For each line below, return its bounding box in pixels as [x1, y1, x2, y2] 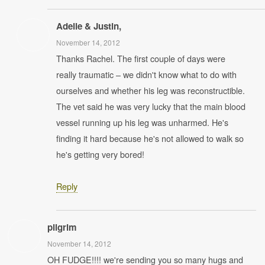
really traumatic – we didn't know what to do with [56, 68, 237, 80]
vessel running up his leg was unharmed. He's [56, 116, 228, 128]
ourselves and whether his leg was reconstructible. [56, 84, 245, 96]
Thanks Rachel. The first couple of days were [56, 52, 225, 64]
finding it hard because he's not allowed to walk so [56, 132, 244, 144]
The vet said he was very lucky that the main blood [56, 100, 245, 112]
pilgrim [47, 221, 77, 234]
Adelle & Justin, [56, 20, 121, 33]
